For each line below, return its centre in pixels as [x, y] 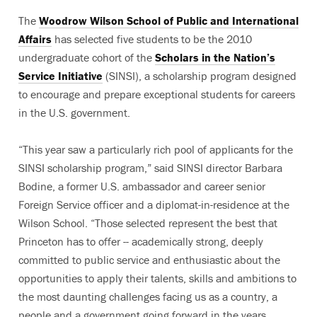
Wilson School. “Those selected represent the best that [148, 223]
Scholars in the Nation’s [215, 57]
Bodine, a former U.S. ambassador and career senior [142, 186]
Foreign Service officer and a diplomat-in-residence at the [154, 204]
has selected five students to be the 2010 [152, 39]
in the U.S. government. [74, 112]
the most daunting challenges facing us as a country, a [148, 296]
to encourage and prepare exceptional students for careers [157, 94]
